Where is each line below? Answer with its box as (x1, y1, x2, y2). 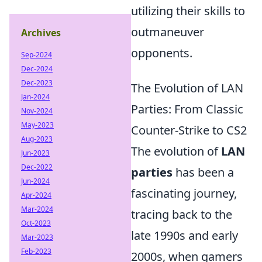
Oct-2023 (21, 218, 51, 228)
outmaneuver (131, 24, 204, 40)
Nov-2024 (21, 106, 53, 116)
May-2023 (21, 120, 54, 130)
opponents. (131, 45, 192, 61)
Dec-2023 (21, 78, 53, 88)
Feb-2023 (21, 246, 51, 256)
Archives (21, 26, 61, 39)
